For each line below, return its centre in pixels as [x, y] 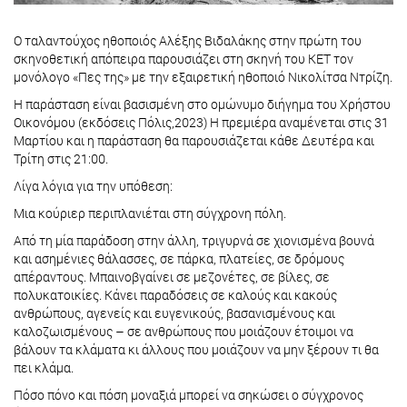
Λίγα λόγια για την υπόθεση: [94, 186]
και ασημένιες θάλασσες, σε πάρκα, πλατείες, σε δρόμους [179, 259]
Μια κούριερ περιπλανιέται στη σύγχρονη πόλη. [150, 213]
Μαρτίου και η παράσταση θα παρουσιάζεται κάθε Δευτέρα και [194, 141]
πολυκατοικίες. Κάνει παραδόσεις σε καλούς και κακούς [175, 295]
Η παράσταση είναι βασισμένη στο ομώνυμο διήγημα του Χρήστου [202, 104]
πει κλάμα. [44, 368]
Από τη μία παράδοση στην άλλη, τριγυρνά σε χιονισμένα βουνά [194, 241]
